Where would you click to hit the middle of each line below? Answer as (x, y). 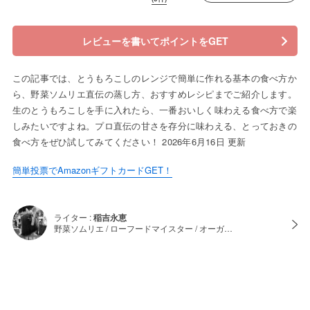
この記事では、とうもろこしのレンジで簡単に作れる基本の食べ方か (154, 78)
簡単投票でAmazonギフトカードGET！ (92, 170)
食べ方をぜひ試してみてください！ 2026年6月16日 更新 (129, 142)
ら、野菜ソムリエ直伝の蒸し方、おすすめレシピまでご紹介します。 (154, 94)
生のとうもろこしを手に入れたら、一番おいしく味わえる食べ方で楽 (154, 110)
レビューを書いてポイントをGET (155, 41)
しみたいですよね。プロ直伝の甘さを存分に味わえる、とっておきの (154, 126)
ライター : (73, 217)
